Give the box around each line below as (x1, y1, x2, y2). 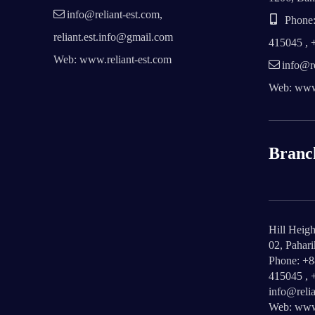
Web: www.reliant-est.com (53, 53, 172, 66)
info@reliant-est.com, (67, 8, 162, 21)
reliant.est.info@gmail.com (53, 31, 173, 44)
